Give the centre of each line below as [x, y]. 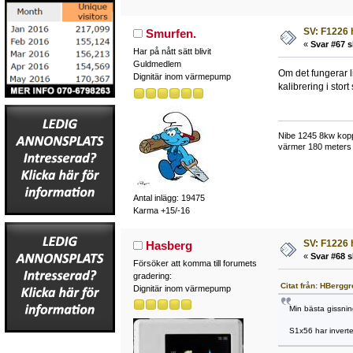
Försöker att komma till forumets [195, 264]
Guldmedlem [157, 64]
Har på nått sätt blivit [172, 52]
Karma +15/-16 [161, 211]
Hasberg [169, 246]
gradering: [152, 276]
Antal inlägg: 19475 [169, 198]
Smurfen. [171, 34]
